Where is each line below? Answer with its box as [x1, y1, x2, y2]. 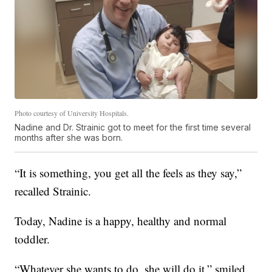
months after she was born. [15, 132, 123, 143]
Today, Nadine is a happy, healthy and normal [15, 213, 227, 229]
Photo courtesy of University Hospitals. [15, 108, 129, 118]
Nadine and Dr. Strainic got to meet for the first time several [15, 122, 251, 133]
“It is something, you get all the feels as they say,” [15, 165, 242, 181]
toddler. [15, 231, 50, 247]
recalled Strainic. [15, 183, 92, 199]
